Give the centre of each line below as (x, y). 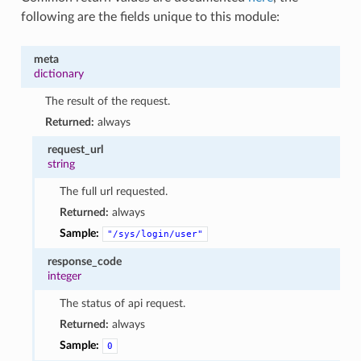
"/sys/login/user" (155, 234)
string (62, 164)
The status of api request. (122, 303)
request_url (76, 149)
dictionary (58, 73)
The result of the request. (108, 101)
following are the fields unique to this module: (150, 17)
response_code (85, 261)
